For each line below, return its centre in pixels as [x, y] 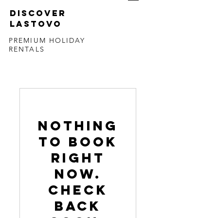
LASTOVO [36, 24]
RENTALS [27, 49]
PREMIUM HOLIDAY [47, 40]
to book [78, 142]
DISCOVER [38, 13]
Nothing [78, 126]
